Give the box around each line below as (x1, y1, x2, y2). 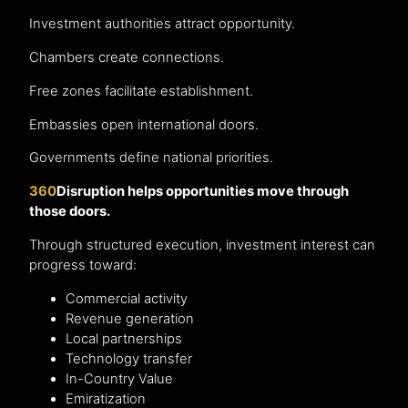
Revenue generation (66, 310, 194, 327)
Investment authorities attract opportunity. (29, 15, 295, 33)
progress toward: (29, 256, 137, 273)
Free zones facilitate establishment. (29, 82, 253, 99)
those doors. (29, 203, 110, 220)
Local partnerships (66, 330, 182, 347)
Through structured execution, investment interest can (29, 236, 375, 253)
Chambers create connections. (29, 48, 224, 66)
